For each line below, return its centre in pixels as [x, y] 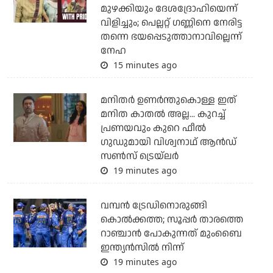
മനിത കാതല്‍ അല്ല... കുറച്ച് [163, 115]
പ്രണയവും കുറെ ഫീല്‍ [153, 129]
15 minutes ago [144, 65]
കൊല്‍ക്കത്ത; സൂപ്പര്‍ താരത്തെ [172, 220]
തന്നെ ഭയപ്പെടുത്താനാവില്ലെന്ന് [171, 37]
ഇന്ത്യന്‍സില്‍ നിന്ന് [142, 248]
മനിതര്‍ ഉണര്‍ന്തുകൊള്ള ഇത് [168, 101]
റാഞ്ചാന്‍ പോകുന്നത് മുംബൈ [171, 234]
